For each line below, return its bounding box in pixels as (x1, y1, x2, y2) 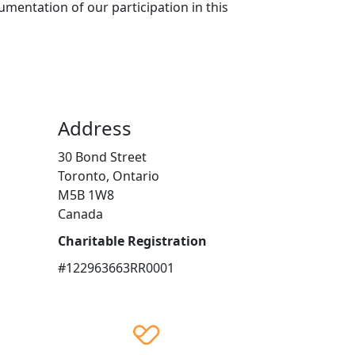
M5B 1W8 (58, 186, 114, 204)
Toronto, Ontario (58, 167, 159, 185)
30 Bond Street (58, 148, 147, 166)
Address (58, 115, 132, 142)
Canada (58, 205, 103, 223)
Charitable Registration (58, 232, 207, 250)
